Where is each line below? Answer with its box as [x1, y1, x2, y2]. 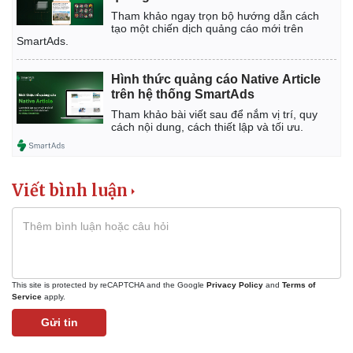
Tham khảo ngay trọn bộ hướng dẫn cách [111, 9, 319, 22]
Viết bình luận [12, 180, 128, 200]
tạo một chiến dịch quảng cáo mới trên [111, 21, 303, 35]
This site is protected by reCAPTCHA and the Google [12, 280, 206, 289]
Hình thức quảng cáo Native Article [111, 72, 321, 86]
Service [12, 292, 42, 301]
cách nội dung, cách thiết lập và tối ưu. [111, 120, 303, 133]
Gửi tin [40, 315, 78, 329]
